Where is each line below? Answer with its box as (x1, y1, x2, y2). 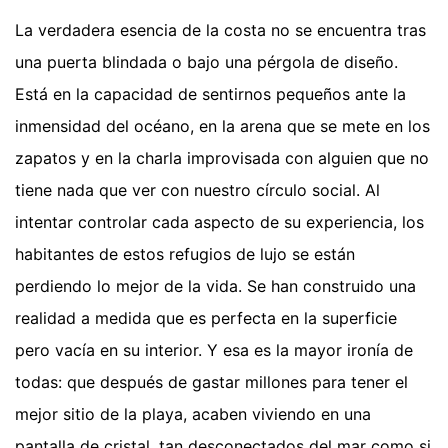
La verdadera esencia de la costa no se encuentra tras (15, 20, 426, 41)
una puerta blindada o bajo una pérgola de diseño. (15, 52, 398, 73)
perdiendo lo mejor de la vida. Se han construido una (15, 276, 416, 297)
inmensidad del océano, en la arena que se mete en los (15, 116, 430, 137)
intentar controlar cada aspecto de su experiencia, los (15, 212, 424, 233)
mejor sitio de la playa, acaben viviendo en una (15, 404, 371, 425)
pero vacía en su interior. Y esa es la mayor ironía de (15, 340, 413, 361)
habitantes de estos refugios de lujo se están (15, 244, 355, 265)
